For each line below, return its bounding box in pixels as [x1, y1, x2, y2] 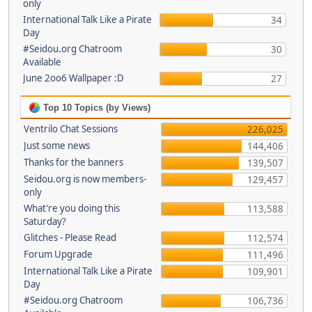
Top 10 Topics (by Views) [40, 102, 150, 113]
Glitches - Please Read [24, 231, 116, 244]
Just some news [24, 139, 90, 152]
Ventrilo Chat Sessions [24, 123, 118, 135]
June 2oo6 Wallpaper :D [22, 72, 124, 84]
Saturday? [24, 215, 66, 228]
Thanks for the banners [24, 156, 123, 169]
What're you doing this [24, 202, 120, 214]
